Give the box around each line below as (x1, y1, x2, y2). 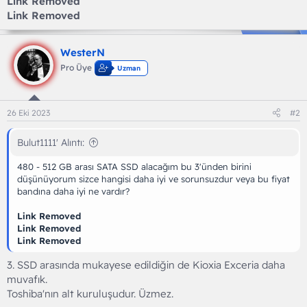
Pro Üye (60, 62, 92, 73)
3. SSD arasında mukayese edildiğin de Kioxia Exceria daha (7, 258, 285, 271)
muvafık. (7, 272, 47, 286)
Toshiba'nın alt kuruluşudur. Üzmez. (7, 286, 173, 300)
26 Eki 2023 (7, 108, 50, 118)
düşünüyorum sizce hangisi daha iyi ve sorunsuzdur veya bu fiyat (17, 173, 290, 184)
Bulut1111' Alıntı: (17, 136, 84, 149)
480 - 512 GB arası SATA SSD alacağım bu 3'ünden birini (17, 161, 251, 172)
